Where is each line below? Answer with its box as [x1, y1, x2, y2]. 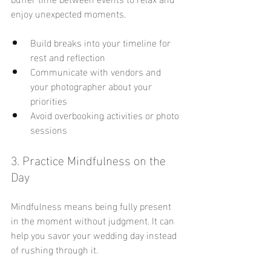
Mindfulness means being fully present [11, 197, 174, 215]
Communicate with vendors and [30, 62, 163, 80]
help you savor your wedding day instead [11, 226, 179, 244]
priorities [30, 91, 67, 109]
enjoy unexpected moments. [11, 4, 126, 22]
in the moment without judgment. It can [11, 211, 177, 229]
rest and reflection [30, 48, 105, 66]
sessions [30, 120, 67, 139]
